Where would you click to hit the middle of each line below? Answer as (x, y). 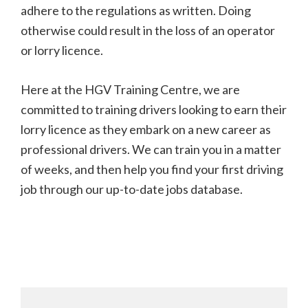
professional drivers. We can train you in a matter (151, 150)
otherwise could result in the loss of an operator (148, 31)
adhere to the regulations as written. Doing (136, 11)
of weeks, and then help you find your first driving (152, 169)
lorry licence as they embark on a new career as (146, 130)
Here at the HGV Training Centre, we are (130, 90)
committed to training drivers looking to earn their (154, 110)
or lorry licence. (62, 51)
